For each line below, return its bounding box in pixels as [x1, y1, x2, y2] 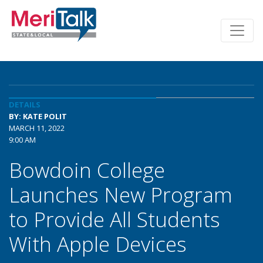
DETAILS [9, 99, 41, 110]
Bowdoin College [9, 156, 165, 184]
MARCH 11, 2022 [9, 123, 65, 133]
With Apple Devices [9, 230, 187, 258]
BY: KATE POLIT [9, 111, 67, 122]
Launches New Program [9, 180, 232, 208]
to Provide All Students [9, 205, 220, 233]
